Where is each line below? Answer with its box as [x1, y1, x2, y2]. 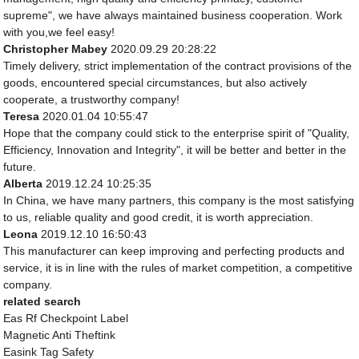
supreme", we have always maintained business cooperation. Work [3, 9, 343, 22]
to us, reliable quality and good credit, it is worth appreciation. [3, 211, 314, 224]
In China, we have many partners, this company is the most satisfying [3, 194, 355, 208]
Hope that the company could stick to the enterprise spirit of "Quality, [3, 127, 350, 140]
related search [3, 295, 82, 309]
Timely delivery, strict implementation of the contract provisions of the [3, 59, 353, 73]
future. [3, 160, 37, 174]
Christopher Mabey [3, 42, 111, 56]
